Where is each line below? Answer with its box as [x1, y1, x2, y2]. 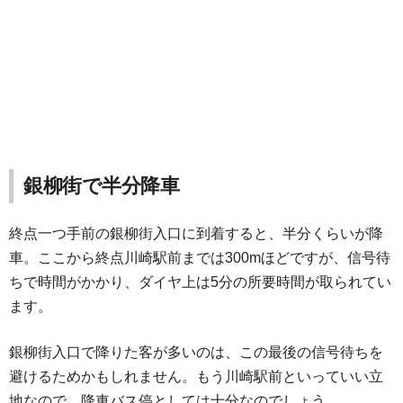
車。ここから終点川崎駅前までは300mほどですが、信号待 [9, 249, 390, 265]
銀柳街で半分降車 [23, 174, 180, 197]
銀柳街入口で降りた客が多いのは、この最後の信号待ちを [9, 344, 383, 360]
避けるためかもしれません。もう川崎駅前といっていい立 [9, 368, 383, 384]
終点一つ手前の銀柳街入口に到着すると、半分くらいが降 [9, 225, 383, 241]
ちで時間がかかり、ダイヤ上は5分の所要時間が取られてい [9, 273, 391, 290]
